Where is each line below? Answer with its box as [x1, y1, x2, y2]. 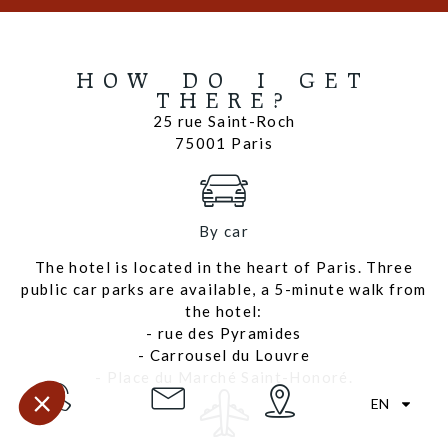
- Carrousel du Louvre [137, 346, 311, 365]
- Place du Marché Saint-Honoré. [95, 368, 353, 387]
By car [198, 222, 250, 241]
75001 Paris [175, 134, 273, 153]
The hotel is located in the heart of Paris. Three [34, 258, 414, 277]
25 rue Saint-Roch [152, 112, 296, 131]
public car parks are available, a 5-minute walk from [21, 280, 427, 299]
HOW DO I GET [77, 68, 371, 93]
